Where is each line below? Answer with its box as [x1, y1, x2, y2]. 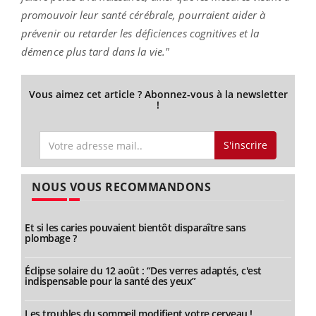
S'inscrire [223, 138, 267, 152]
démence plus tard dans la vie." [21, 44, 170, 59]
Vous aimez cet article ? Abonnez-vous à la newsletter [28, 87, 288, 101]
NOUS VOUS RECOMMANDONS [32, 179, 211, 195]
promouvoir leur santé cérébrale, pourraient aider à [21, 7, 266, 22]
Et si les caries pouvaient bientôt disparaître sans [25, 221, 246, 234]
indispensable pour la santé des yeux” [25, 274, 196, 288]
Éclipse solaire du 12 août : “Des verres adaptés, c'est [25, 264, 262, 277]
